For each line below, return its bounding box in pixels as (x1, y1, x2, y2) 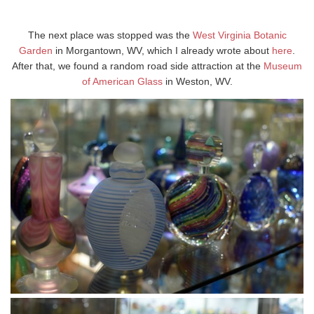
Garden (19, 44, 53, 56)
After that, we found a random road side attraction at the (12, 60, 264, 71)
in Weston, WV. (162, 75, 233, 87)
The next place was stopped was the (27, 29, 193, 41)
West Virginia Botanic (192, 29, 287, 41)
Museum (264, 60, 302, 71)
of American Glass (81, 75, 163, 87)
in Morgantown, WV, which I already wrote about (53, 44, 272, 56)
